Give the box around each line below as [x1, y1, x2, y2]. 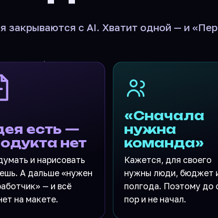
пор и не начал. [124, 194, 186, 204]
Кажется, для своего [124, 154, 212, 165]
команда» [124, 135, 204, 150]
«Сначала [124, 108, 204, 123]
